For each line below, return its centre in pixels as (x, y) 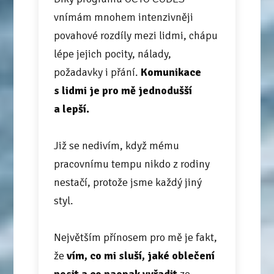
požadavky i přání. (96, 72)
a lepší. (71, 109)
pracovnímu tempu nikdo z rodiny (131, 164)
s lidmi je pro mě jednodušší (123, 91)
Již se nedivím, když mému (116, 146)
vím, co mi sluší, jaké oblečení (140, 256)
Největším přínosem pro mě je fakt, (135, 238)
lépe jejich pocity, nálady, (112, 54)
